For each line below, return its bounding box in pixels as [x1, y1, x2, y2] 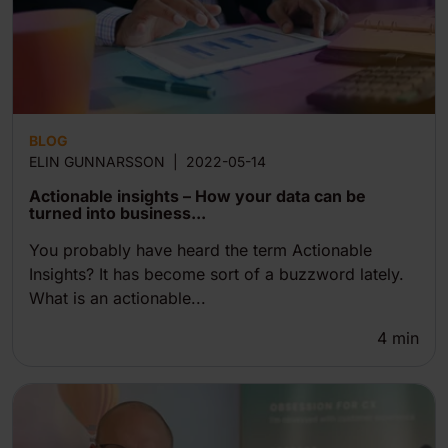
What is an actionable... [29, 288, 206, 308]
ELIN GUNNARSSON [29, 153, 165, 170]
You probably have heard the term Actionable [29, 240, 372, 260]
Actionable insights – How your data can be [29, 186, 366, 206]
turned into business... [29, 203, 206, 223]
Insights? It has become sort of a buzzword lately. [29, 264, 404, 284]
